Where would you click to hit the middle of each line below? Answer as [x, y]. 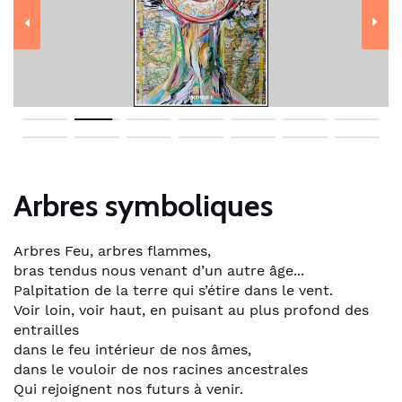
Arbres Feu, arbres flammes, [112, 250]
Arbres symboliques [143, 205]
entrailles [46, 329]
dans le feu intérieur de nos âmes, [132, 349]
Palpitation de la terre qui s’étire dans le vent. [173, 290]
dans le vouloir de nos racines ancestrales [161, 369]
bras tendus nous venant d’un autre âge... [159, 270]
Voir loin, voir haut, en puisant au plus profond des [191, 310]
